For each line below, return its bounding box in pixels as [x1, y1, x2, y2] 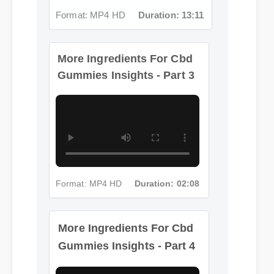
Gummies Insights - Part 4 [57, 215, 192, 227]
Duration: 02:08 [134, 177, 199, 187]
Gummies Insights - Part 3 [57, 68, 194, 81]
